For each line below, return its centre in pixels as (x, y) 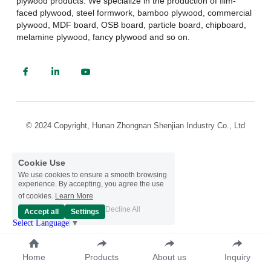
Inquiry (237, 257)
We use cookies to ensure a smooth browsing (93, 175)
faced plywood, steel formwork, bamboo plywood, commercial (134, 12)
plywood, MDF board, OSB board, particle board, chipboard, (131, 24)
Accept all (41, 212)
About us (169, 257)
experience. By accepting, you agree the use (91, 184)
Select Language (41, 223)
